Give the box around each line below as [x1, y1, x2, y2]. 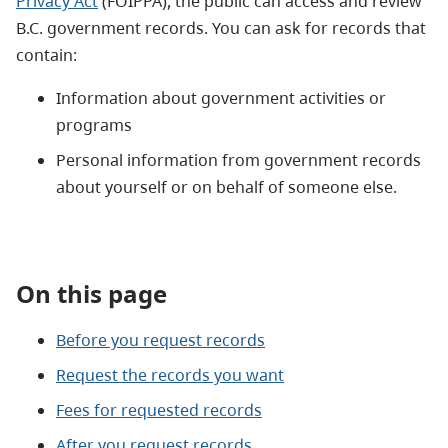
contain [16, 44, 73, 66]
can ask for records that [240, 17, 426, 39]
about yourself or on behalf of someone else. [56, 176, 397, 198]
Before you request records [56, 328, 265, 351]
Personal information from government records [56, 149, 421, 171]
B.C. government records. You [16, 17, 240, 39]
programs [56, 114, 132, 136]
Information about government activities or [56, 87, 386, 109]
